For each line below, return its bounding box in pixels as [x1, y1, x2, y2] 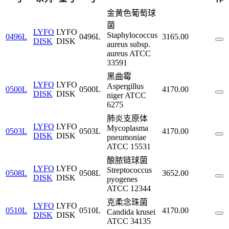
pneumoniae [107, 133, 146, 142]
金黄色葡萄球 [107, 9, 156, 17]
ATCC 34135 [107, 217, 151, 225]
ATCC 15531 [107, 142, 151, 151]
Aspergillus [107, 82, 144, 90]
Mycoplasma [107, 124, 148, 132]
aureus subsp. [107, 40, 150, 49]
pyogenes [107, 175, 138, 184]
